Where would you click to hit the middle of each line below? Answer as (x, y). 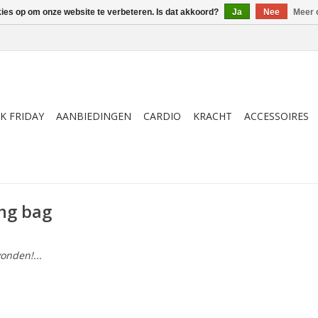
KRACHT (213, 116)
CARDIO (162, 116)
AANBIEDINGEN (94, 116)
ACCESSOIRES (276, 116)
